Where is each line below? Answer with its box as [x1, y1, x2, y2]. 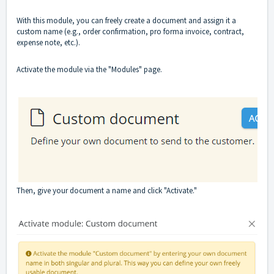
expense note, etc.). [17, 37, 80, 48]
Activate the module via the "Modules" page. [17, 64, 162, 75]
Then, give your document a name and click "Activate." [17, 185, 197, 196]
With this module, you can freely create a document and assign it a [17, 15, 236, 26]
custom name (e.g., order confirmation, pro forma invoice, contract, [17, 26, 244, 37]
